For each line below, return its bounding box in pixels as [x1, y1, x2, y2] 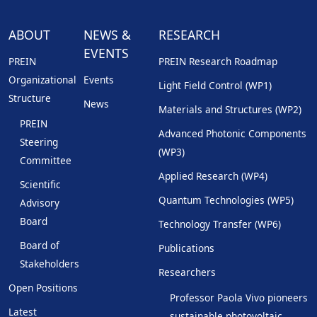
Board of [20, 238, 59, 253]
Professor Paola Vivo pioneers [170, 291, 308, 305]
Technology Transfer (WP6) [158, 217, 281, 231]
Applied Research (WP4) [158, 169, 267, 183]
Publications [158, 241, 214, 255]
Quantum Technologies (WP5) [158, 193, 294, 207]
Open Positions [8, 281, 78, 295]
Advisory [20, 196, 59, 210]
